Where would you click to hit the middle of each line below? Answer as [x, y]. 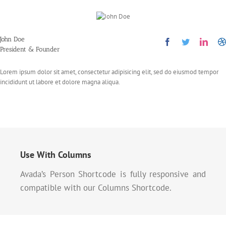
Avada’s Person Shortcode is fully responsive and [113, 174]
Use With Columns [56, 155]
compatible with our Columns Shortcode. [96, 188]
